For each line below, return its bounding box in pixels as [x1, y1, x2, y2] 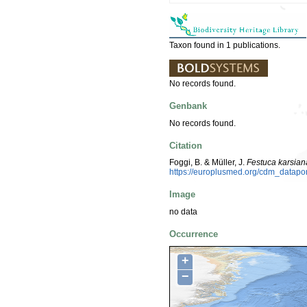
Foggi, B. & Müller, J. [169, 158, 247, 168]
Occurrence [169, 228, 218, 239]
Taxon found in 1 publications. [169, 40, 280, 50]
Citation [169, 140, 202, 151]
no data [169, 206, 197, 217]
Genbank [169, 101, 207, 112]
